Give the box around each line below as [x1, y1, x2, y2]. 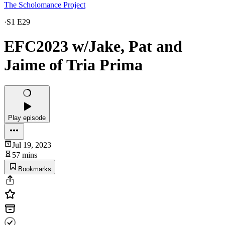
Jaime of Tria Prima [4, 56, 143, 74]
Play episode [8, 114, 46, 122]
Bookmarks [18, 165, 51, 173]
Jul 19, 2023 [12, 140, 51, 149]
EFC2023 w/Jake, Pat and [4, 37, 182, 56]
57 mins [12, 150, 37, 159]
